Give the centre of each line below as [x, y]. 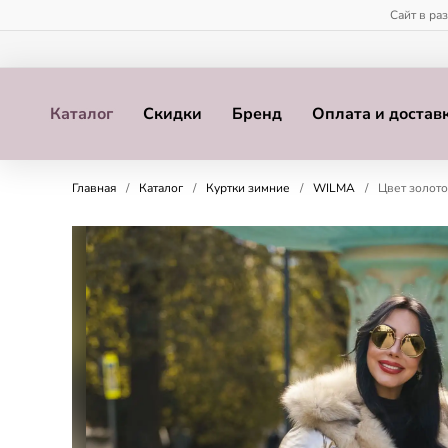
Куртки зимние [248, 188]
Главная [94, 188]
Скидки [172, 114]
